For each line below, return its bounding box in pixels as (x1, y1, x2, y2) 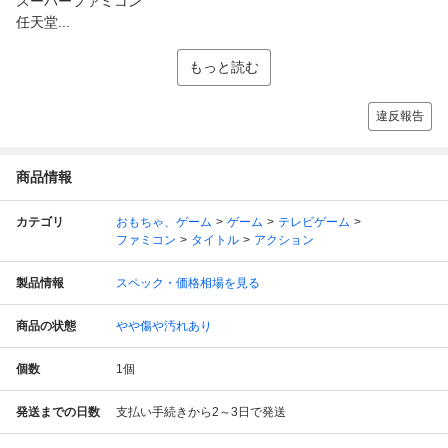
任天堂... (16, 13, 70, 30)
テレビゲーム (278, 214, 350, 229)
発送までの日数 (16, 404, 100, 419)
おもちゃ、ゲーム (116, 214, 212, 229)
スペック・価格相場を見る (116, 275, 260, 290)
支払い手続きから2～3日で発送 (116, 404, 286, 419)
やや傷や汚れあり (116, 318, 212, 333)
